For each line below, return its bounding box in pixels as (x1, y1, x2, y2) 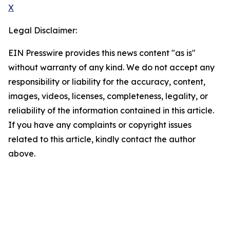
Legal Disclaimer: (8, 25, 77, 36)
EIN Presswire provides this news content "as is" (8, 48, 196, 59)
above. (8, 148, 35, 159)
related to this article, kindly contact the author (8, 134, 196, 145)
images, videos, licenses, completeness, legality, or (8, 91, 208, 102)
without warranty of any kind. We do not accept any (8, 62, 215, 73)
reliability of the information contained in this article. (8, 105, 214, 116)
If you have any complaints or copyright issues (8, 120, 191, 130)
